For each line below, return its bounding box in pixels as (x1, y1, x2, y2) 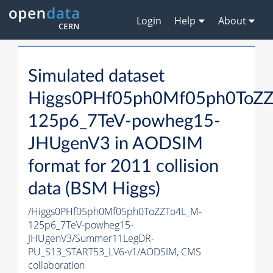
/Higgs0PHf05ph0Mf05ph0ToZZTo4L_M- (28, 205, 202, 219)
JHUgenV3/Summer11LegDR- (28, 232, 154, 246)
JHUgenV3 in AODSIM (28, 135, 203, 154)
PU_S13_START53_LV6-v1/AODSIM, (28, 245, 181, 259)
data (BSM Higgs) (28, 180, 160, 199)
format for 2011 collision (28, 158, 219, 176)
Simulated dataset (28, 68, 165, 86)
